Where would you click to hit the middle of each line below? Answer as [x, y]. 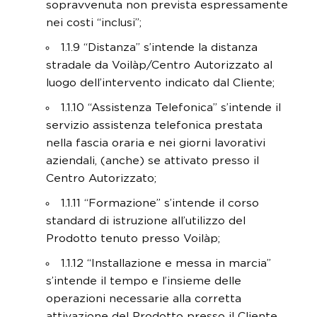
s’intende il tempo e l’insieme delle [144, 281]
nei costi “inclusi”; [94, 23]
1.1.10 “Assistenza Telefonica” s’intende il [171, 108]
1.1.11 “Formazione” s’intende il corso [160, 203]
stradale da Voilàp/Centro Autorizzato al [159, 65]
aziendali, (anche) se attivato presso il [152, 161]
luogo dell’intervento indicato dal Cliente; [160, 83]
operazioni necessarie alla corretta [144, 299]
